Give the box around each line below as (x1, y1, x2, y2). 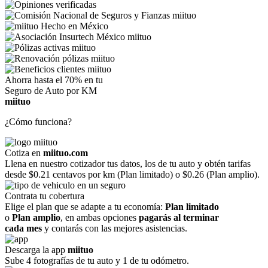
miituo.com (43, 148, 88, 158)
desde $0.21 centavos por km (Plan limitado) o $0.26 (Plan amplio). (5, 169, 260, 179)
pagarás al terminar (139, 212, 219, 223)
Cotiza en (5, 148, 43, 158)
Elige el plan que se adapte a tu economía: (5, 202, 165, 212)
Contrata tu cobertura (5, 191, 84, 201)
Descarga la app (5, 245, 68, 255)
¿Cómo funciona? (5, 117, 72, 127)
